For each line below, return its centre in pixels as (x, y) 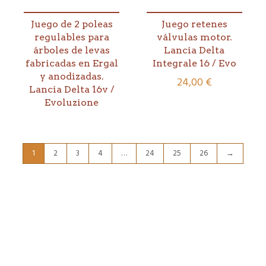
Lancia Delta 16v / (72, 90)
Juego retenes (194, 24)
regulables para (72, 37)
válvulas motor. (194, 37)
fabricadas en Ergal (72, 64)
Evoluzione (72, 103)
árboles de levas (72, 50)
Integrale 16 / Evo (194, 64)
